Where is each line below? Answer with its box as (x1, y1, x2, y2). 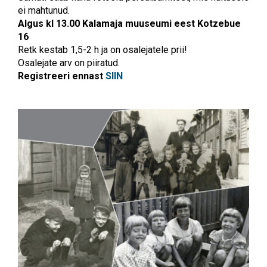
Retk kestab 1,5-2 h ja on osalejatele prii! (18, 44, 187, 55)
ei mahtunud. (18, 4, 70, 16)
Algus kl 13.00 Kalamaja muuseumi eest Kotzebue (18, 17, 241, 29)
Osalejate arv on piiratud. (18, 57, 120, 69)
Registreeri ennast (18, 70, 105, 82)
